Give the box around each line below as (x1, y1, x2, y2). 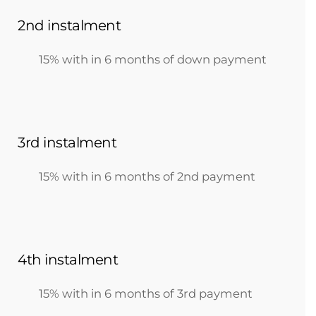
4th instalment (18, 251, 118, 268)
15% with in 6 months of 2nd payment (39, 169, 255, 183)
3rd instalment (18, 134, 116, 151)
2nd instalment (18, 17, 121, 34)
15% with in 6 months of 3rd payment (39, 286, 253, 300)
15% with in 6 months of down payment (39, 52, 267, 66)
